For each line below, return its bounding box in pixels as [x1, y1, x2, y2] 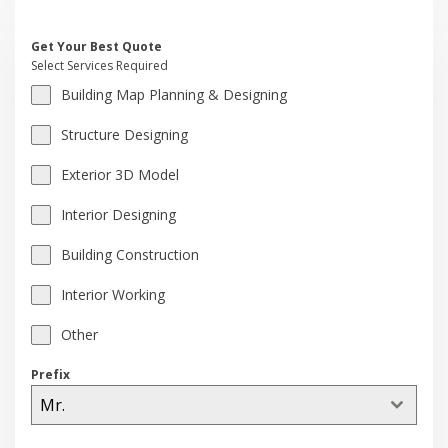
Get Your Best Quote [31, 38, 163, 56]
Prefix [31, 366, 71, 384]
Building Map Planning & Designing [61, 85, 288, 105]
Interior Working [61, 285, 166, 305]
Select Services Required [31, 57, 169, 75]
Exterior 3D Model [61, 165, 180, 185]
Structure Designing [61, 125, 189, 145]
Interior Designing [61, 205, 177, 225]
